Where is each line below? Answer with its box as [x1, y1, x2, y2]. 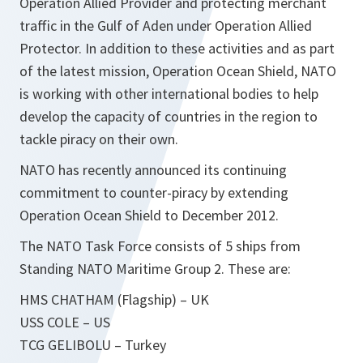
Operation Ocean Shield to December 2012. [19, 206, 279, 225]
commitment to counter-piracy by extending [19, 183, 288, 203]
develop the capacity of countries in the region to [19, 107, 318, 126]
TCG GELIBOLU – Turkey [19, 335, 166, 355]
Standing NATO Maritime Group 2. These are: [19, 259, 291, 279]
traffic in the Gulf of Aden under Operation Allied [19, 16, 312, 36]
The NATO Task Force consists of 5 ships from [19, 237, 301, 256]
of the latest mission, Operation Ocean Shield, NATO [19, 62, 336, 81]
